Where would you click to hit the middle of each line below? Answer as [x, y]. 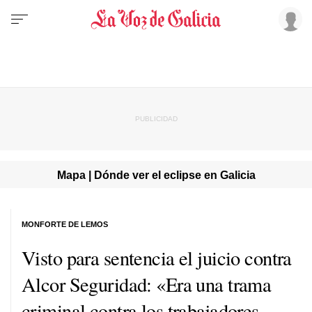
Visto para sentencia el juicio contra [157, 257]
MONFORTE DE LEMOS [65, 224]
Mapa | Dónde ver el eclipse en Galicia [156, 174]
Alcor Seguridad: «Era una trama [147, 284]
